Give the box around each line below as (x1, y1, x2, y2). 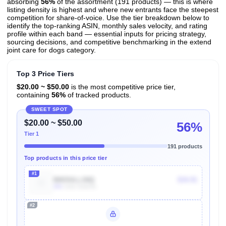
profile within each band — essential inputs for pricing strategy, (7, 30, 206, 38)
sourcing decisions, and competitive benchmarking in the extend (7, 38, 211, 46)
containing (16, 91, 51, 99)
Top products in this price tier (24, 155, 107, 161)
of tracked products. (65, 91, 131, 99)
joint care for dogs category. (7, 46, 96, 54)
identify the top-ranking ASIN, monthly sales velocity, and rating (7, 22, 207, 30)
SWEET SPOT (31, 106, 68, 112)
